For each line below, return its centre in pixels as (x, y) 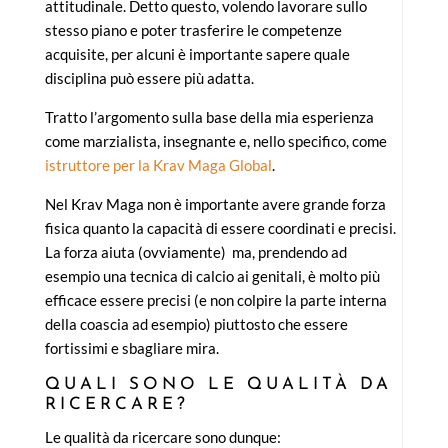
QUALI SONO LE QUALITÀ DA (218, 385)
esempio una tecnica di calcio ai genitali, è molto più (212, 276)
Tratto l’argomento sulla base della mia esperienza (209, 117)
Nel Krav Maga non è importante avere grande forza (215, 204)
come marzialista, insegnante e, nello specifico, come (215, 141)
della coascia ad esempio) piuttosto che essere (196, 324)
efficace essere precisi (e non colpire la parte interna (215, 300)
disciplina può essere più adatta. (149, 78)
